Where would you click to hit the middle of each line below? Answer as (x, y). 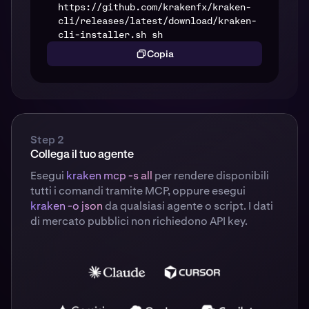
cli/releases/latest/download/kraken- (157, 21)
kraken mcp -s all (109, 176)
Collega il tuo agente (82, 156)
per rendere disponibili (211, 176)
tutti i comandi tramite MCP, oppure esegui (138, 191)
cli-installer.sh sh (110, 35)
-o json (85, 206)
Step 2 (47, 140)
